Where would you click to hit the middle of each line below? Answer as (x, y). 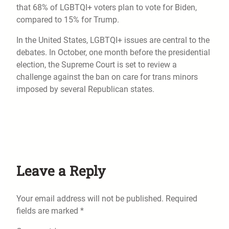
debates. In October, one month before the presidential (113, 53)
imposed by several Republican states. (85, 89)
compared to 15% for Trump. (68, 20)
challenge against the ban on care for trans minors (107, 77)
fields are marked (48, 211)
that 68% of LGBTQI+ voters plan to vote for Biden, (107, 8)
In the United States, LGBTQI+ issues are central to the (113, 40)
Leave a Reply (61, 171)
